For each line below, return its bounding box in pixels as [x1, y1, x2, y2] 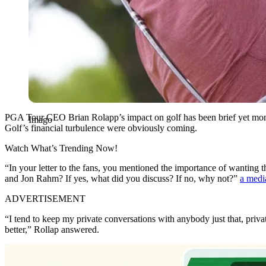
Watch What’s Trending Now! [5, 142, 118, 153]
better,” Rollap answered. [5, 224, 99, 235]
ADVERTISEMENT [5, 193, 85, 204]
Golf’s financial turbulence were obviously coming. [5, 122, 197, 133]
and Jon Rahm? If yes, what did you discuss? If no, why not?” [5, 173, 240, 183]
